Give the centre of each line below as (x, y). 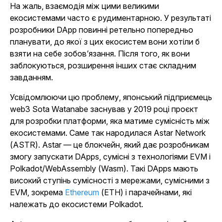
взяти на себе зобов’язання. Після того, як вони (100, 54)
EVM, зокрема (37, 192)
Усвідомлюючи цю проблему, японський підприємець (111, 97)
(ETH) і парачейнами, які (145, 192)
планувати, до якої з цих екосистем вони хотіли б (105, 42)
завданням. (31, 77)
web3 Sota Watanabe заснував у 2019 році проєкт (104, 109)
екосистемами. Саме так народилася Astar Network (108, 133)
